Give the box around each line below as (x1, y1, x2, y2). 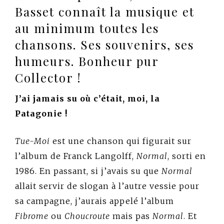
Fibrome (15, 211, 48, 221)
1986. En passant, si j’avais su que (15, 166, 161, 176)
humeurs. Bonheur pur (15, 53, 158, 69)
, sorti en (167, 151, 206, 161)
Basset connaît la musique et (15, 3, 194, 20)
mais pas (110, 211, 152, 221)
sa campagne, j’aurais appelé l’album (15, 196, 174, 206)
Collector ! (15, 69, 81, 86)
